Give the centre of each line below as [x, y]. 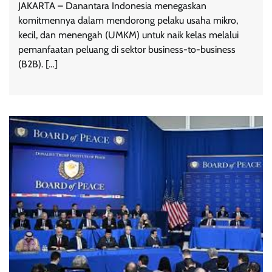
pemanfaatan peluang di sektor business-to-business [127, 50]
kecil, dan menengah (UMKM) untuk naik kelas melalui [128, 35]
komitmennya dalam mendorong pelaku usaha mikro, [128, 21]
